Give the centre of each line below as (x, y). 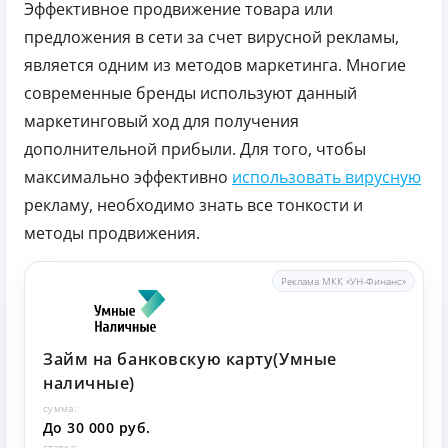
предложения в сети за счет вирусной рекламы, (211, 36)
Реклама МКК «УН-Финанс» (343, 280)
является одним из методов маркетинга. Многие (215, 64)
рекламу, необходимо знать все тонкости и (193, 204)
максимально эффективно (128, 176)
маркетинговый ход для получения (161, 120)
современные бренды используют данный (190, 92)
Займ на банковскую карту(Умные (190, 358)
